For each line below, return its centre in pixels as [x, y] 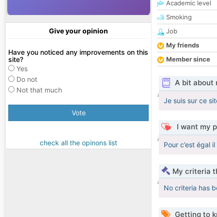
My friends [183, 45]
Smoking [178, 17]
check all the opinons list [78, 143]
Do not [27, 79]
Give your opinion [78, 31]
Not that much [39, 90]
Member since [188, 59]
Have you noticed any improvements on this [78, 52]
